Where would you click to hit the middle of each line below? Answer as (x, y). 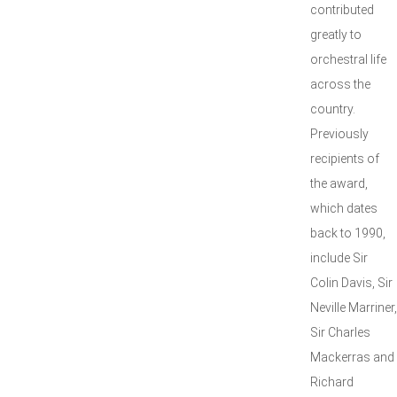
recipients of (345, 159)
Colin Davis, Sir (351, 283)
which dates (344, 208)
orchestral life (348, 59)
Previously (339, 134)
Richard (332, 382)
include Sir (339, 258)
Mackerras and (352, 357)
